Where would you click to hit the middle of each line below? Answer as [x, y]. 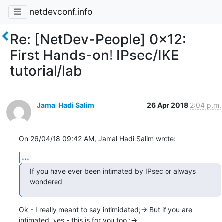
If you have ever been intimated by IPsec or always [112, 171]
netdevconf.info [60, 12]
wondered [46, 181]
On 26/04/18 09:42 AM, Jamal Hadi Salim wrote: [97, 138]
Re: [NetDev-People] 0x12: [98, 39]
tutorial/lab [46, 71]
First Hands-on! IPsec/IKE [95, 55]
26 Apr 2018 [168, 105]
